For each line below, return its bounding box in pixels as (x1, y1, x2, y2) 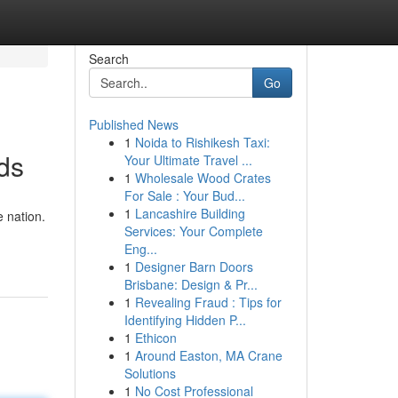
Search (88, 50, 129, 68)
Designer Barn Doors (134, 258, 253, 275)
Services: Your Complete (123, 222, 263, 240)
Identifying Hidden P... (123, 311, 246, 329)
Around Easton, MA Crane (134, 346, 283, 364)
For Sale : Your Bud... (123, 187, 245, 204)
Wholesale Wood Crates (134, 169, 271, 187)
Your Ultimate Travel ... (123, 151, 252, 169)
